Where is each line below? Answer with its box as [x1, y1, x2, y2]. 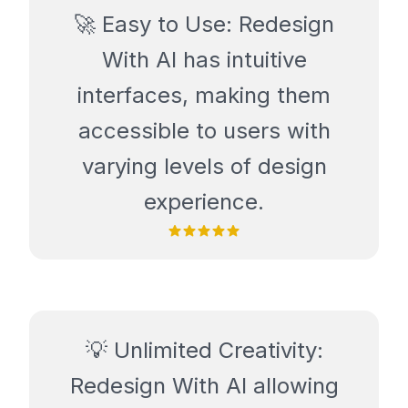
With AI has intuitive [101, 46, 307, 74]
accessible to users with [77, 117, 331, 145]
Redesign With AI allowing [69, 372, 339, 400]
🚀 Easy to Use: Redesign [74, 11, 334, 38]
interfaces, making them [77, 82, 331, 109]
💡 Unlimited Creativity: [85, 337, 323, 364]
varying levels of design [81, 153, 327, 180]
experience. [144, 189, 264, 216]
